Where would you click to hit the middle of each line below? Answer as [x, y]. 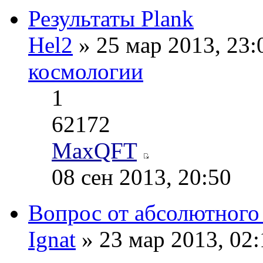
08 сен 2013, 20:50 [141, 177]
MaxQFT [94, 151]
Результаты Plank [111, 19]
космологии [86, 72]
